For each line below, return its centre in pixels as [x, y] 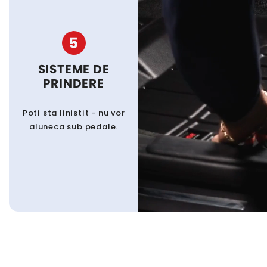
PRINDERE [74, 84]
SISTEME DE [74, 69]
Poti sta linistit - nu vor [74, 113]
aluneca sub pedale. [74, 127]
